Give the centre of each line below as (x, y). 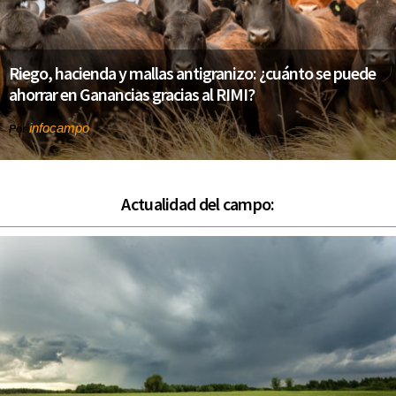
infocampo (59, 128)
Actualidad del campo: (198, 204)
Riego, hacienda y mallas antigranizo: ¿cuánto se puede (192, 73)
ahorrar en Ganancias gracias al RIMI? (132, 95)
